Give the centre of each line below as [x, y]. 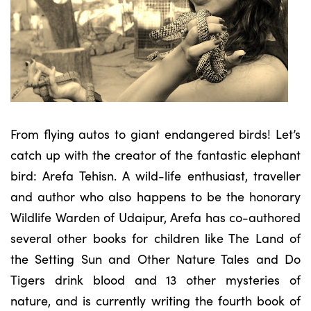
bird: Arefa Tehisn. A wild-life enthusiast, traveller [155, 175]
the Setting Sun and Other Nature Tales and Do [155, 259]
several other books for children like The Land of [155, 238]
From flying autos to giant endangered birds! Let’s [155, 134]
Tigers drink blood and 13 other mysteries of [155, 279]
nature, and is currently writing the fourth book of [155, 300]
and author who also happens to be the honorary [155, 196]
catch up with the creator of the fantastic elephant [155, 154]
